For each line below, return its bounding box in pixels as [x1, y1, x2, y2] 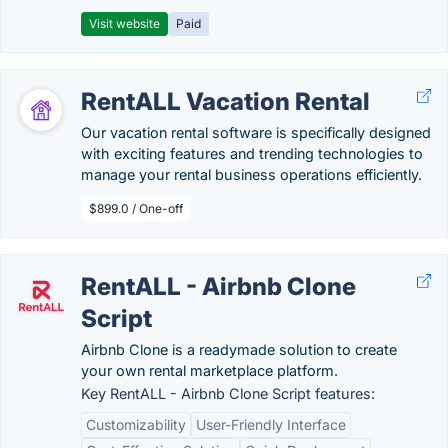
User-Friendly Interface [196, 416, 346, 433]
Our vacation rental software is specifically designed [81, 124, 431, 141]
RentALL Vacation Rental [81, 87, 370, 116]
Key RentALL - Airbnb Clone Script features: [81, 385, 375, 402]
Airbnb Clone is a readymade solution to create [81, 341, 397, 358]
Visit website [89, 16, 160, 31]
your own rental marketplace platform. [81, 362, 338, 379]
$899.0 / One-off [89, 201, 183, 216]
